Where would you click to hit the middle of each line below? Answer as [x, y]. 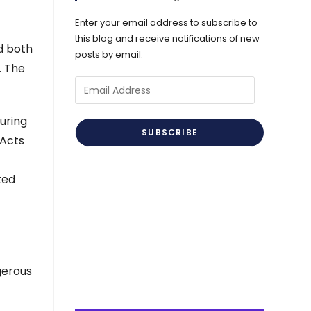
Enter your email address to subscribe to [167, 23]
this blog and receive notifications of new [168, 39]
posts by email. [109, 54]
